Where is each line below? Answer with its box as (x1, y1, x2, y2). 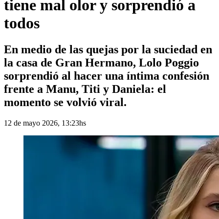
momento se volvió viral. (4, 95, 127, 109)
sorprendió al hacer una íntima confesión (4, 69, 209, 82)
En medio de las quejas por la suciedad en (4, 43, 212, 56)
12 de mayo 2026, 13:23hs (4, 118, 86, 127)
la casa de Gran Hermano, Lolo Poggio (4, 56, 199, 69)
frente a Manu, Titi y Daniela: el (4, 82, 166, 95)
